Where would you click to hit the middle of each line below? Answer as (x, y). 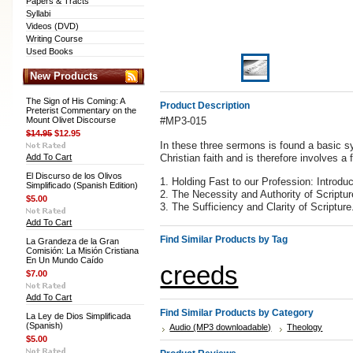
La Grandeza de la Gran (73, 241)
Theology (305, 327)
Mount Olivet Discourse (71, 120)
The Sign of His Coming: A (76, 101)
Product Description (205, 106)
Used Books (50, 51)
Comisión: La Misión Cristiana (83, 251)
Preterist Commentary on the (82, 110)
